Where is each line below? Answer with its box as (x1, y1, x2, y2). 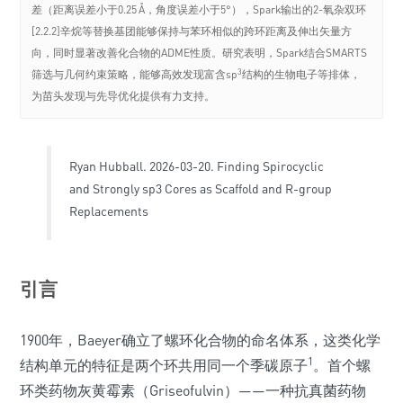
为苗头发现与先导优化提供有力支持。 (31, 89, 216, 103)
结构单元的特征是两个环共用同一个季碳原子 (20, 356, 308, 375)
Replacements (69, 203, 148, 219)
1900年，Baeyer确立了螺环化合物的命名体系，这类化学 (20, 331, 381, 350)
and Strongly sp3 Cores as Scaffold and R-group (69, 181, 332, 197)
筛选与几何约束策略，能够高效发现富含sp (31, 67, 238, 82)
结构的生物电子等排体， (242, 67, 362, 82)
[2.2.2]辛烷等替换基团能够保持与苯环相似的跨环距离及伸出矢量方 (31, 24, 353, 39)
